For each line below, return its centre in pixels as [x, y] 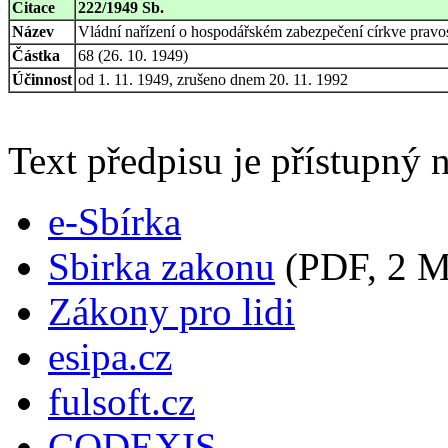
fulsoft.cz [121, 401]
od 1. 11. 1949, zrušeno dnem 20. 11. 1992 [213, 79]
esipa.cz [110, 356]
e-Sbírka [114, 221]
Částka [36, 55]
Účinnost [42, 79]
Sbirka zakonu [161, 266]
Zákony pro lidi [171, 311]
